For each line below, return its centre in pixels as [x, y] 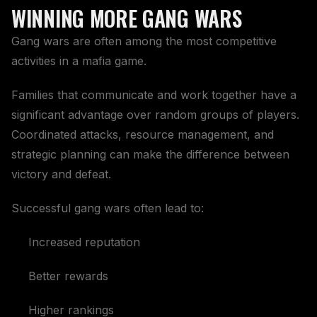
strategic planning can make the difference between [150, 154]
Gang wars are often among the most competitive [144, 41]
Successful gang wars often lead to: [108, 208]
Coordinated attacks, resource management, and [143, 134]
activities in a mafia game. [79, 60]
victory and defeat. [61, 174]
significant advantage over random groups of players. [155, 114]
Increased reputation [84, 242]
